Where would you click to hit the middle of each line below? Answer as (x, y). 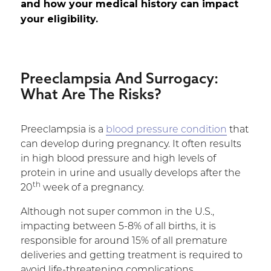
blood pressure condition (166, 130)
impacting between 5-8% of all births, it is (118, 227)
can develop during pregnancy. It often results (131, 144)
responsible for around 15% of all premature (124, 241)
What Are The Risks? (91, 93)
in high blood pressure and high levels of (118, 159)
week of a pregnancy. (92, 188)
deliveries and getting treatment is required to (131, 256)
